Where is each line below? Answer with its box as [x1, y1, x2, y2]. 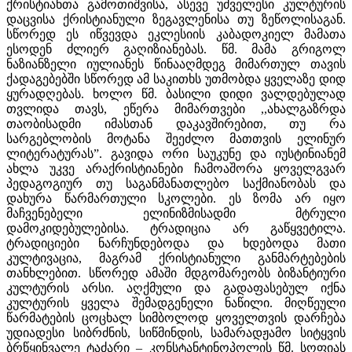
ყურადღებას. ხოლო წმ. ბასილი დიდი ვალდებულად [6, 86, 346, 101]
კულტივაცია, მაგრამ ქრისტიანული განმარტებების [6, 251, 346, 265]
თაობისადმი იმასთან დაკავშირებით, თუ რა [6, 116, 346, 130]
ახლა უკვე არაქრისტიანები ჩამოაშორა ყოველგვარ [6, 161, 346, 175]
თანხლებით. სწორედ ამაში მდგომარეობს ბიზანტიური [6, 266, 346, 280]
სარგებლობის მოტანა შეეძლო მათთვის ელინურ [6, 131, 346, 145]
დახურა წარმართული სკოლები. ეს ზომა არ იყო [6, 191, 346, 205]
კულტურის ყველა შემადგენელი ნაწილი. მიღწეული [6, 295, 346, 310]
